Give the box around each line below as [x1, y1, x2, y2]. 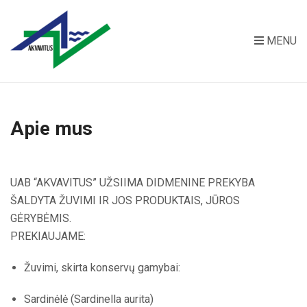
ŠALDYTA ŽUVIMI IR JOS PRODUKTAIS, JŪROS [10, 194, 240, 207]
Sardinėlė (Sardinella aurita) [24, 293, 153, 306]
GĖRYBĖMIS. [10, 212, 71, 225]
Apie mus [10, 117, 93, 140]
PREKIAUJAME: [10, 230, 86, 243]
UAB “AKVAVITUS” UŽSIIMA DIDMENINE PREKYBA [10, 176, 255, 189]
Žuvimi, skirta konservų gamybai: [24, 261, 180, 274]
